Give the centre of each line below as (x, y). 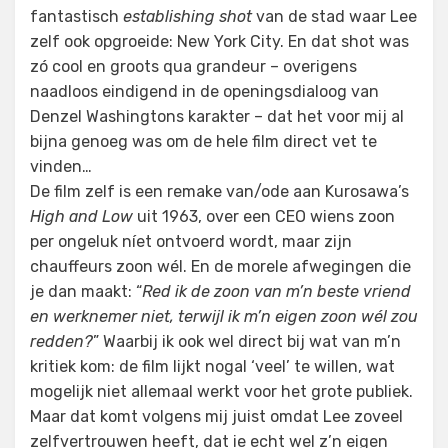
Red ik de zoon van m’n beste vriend (276, 291)
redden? (61, 341)
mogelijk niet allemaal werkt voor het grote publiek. (221, 391)
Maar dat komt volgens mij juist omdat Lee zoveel (216, 416)
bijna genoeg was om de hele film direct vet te (203, 141)
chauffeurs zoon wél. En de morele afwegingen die (220, 266)
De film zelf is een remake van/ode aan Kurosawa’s (219, 191)
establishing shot (187, 16)
